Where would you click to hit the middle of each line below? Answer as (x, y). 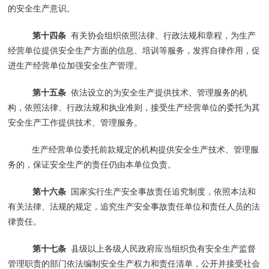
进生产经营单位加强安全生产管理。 (75, 65)
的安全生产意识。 (42, 8)
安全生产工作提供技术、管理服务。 (75, 122)
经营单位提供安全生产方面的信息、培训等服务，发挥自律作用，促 (134, 50)
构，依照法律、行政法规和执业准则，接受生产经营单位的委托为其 (134, 107)
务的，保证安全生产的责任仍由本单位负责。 (92, 164)
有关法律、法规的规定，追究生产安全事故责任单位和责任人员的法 (134, 206)
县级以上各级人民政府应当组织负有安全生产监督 (163, 248)
